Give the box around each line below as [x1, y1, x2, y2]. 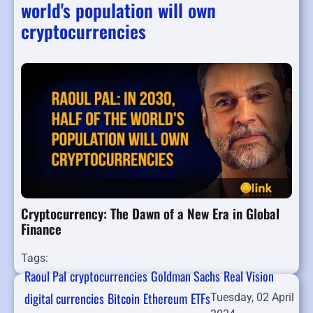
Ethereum [143, 289, 187, 308]
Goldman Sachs [151, 267, 220, 286]
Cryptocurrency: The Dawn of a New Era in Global [21, 203, 279, 224]
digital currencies [24, 289, 104, 308]
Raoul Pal [24, 267, 66, 286]
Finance [21, 219, 61, 239]
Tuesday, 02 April [210, 291, 294, 305]
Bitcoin [108, 289, 140, 308]
